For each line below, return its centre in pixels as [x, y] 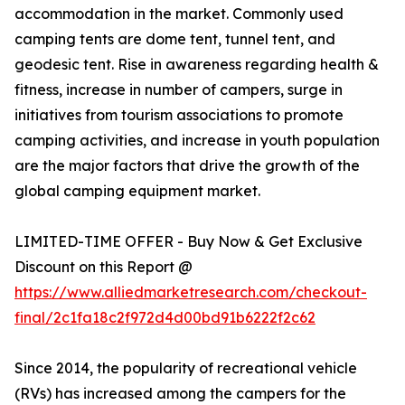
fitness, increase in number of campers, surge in [179, 90]
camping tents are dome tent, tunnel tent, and [175, 39]
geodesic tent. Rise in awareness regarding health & [197, 65]
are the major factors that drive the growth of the [187, 166]
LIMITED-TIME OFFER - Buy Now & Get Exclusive [188, 242]
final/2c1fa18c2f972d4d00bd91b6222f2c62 [165, 318]
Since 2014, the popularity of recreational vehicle [186, 368]
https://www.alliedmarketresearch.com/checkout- [191, 292]
